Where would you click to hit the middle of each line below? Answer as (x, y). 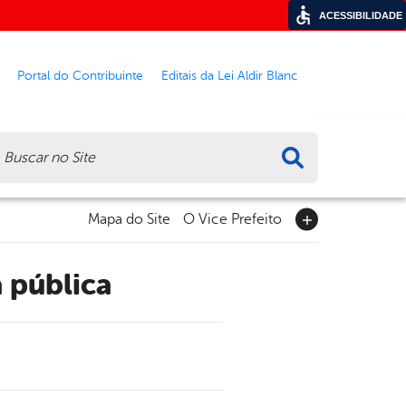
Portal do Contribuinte (80, 75)
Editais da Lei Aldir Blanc (229, 75)
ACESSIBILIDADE (361, 15)
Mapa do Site (129, 220)
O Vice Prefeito (232, 220)
